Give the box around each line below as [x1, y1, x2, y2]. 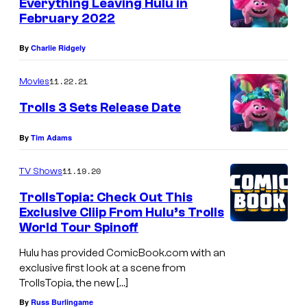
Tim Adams [31, 132, 72, 143]
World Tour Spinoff [19, 219, 138, 235]
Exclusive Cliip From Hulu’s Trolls [19, 204, 224, 220]
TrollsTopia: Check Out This [19, 189, 193, 205]
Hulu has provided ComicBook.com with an [19, 247, 225, 260]
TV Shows [19, 165, 62, 177]
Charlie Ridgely [31, 42, 86, 53]
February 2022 [19, 10, 115, 26]
